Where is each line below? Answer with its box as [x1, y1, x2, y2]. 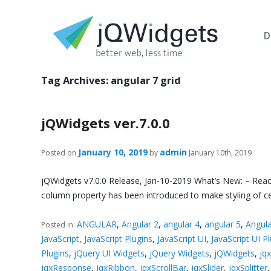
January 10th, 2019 [187, 148, 252, 158]
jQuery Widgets [149, 247, 210, 259]
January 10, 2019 [78, 146, 148, 158]
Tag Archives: [41, 74, 111, 87]
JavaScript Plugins [84, 232, 153, 244]
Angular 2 [122, 218, 159, 230]
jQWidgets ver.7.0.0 [41, 114, 171, 132]
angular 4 [163, 218, 200, 230]
